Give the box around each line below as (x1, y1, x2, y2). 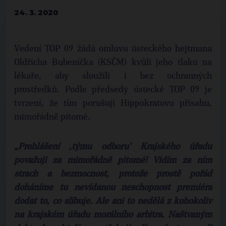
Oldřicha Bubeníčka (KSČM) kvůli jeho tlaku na (14, 58, 212, 67)
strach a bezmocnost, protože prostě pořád (14, 169, 212, 179)
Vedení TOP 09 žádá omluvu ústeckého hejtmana (14, 44, 212, 53)
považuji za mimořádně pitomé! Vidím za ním (14, 156, 212, 165)
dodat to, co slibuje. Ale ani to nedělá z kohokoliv (14, 197, 212, 206)
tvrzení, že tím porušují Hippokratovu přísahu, (14, 99, 212, 108)
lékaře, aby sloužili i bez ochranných (14, 72, 212, 81)
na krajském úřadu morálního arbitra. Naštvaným (14, 210, 212, 219)
